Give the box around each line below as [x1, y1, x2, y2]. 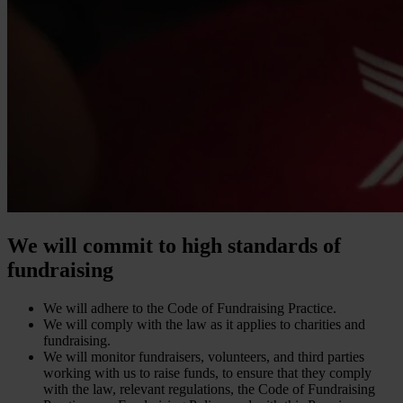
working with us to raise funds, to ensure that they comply [43, 365, 372, 381]
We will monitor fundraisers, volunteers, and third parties [43, 349, 364, 365]
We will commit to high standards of [7, 234, 341, 258]
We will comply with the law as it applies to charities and [43, 317, 365, 333]
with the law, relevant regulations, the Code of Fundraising [43, 381, 375, 398]
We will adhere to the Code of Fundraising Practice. [43, 300, 336, 317]
